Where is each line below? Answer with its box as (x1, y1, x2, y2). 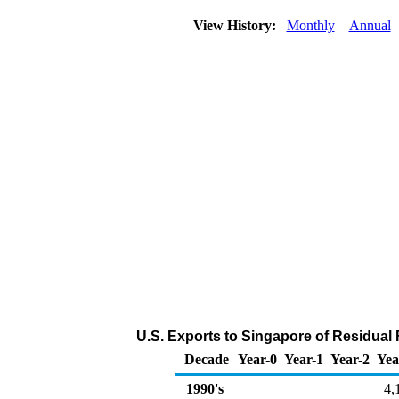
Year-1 (284, 352, 323, 367)
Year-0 (238, 352, 277, 367)
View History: (189, 18, 283, 33)
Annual (348, 18, 391, 33)
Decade (184, 352, 229, 367)
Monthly (286, 18, 335, 33)
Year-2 (330, 352, 370, 367)
